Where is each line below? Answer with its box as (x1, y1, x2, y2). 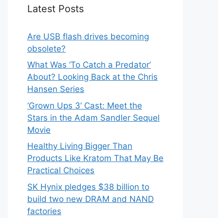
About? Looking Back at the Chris (27, 72, 158, 82)
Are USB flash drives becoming (27, 31, 149, 41)
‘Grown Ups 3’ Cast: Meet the (27, 100, 142, 110)
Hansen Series (27, 84, 84, 94)
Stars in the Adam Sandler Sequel (27, 112, 160, 123)
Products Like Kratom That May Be (27, 153, 163, 163)
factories (27, 206, 61, 216)
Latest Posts (27, 2, 84, 15)
